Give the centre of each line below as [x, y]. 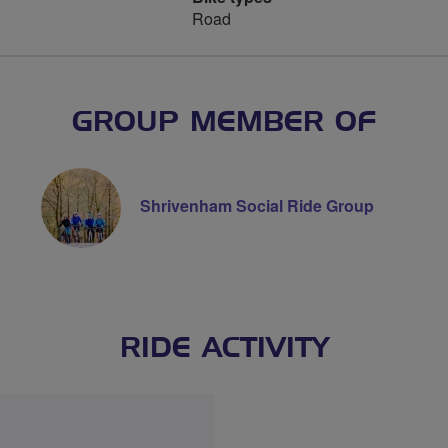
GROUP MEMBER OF [224, 123]
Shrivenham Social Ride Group [256, 206]
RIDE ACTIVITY [224, 349]
